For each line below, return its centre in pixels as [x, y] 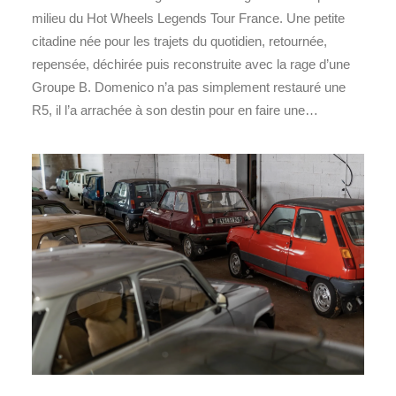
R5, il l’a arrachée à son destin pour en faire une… [175, 110]
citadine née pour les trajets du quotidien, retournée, [179, 41]
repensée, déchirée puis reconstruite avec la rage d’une [191, 64]
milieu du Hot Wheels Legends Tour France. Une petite [188, 18]
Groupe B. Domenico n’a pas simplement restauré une [189, 87]
